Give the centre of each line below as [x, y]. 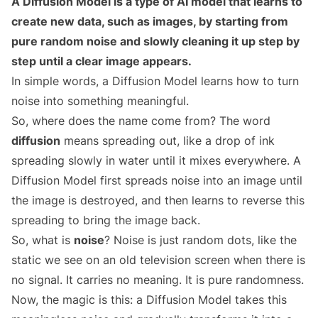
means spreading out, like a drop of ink [168, 141]
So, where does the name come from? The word [141, 121]
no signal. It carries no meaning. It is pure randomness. [158, 280]
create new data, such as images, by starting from [150, 22]
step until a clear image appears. [102, 61]
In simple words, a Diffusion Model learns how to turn [155, 81]
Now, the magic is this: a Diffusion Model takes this [149, 300]
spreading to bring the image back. [106, 220]
